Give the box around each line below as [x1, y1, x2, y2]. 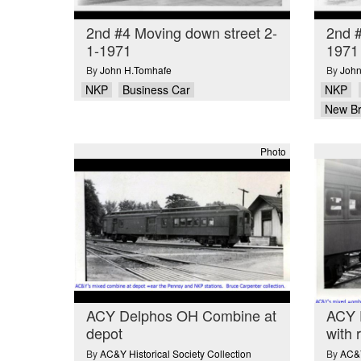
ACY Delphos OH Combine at [86, 305, 276, 326]
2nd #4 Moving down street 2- [86, 21, 277, 43]
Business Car [122, 81, 190, 98]
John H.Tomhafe [100, 63, 172, 77]
